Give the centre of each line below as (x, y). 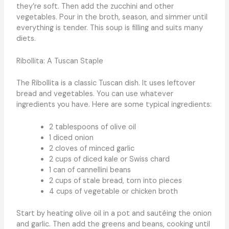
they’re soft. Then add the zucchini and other (95, 6)
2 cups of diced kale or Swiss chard (109, 159)
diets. (26, 38)
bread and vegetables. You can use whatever (95, 94)
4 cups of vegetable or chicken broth (113, 192)
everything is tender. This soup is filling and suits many (109, 28)
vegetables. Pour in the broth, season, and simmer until (112, 17)
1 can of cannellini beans (90, 170)
